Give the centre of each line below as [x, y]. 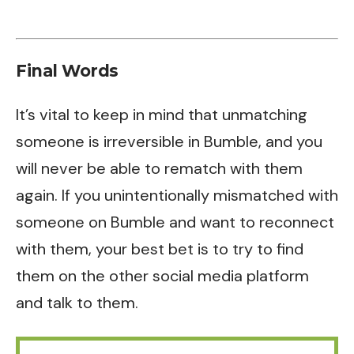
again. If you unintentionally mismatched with [177, 196]
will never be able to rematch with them [159, 169]
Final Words [67, 70]
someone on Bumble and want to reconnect [175, 222]
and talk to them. [77, 303]
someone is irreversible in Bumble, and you [169, 142]
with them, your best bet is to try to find [160, 249]
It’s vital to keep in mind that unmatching [162, 115]
